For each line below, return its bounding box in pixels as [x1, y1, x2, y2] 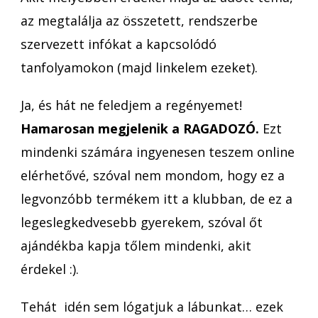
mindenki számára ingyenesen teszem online [21, 143, 295, 160]
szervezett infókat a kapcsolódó [21, 35, 216, 53]
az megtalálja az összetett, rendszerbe [21, 11, 258, 29]
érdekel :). [21, 260, 79, 278]
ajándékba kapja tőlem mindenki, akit [21, 236, 251, 254]
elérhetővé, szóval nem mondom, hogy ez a [21, 166, 285, 184]
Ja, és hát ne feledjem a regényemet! [21, 96, 242, 114]
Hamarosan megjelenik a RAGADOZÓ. [21, 119, 259, 137]
